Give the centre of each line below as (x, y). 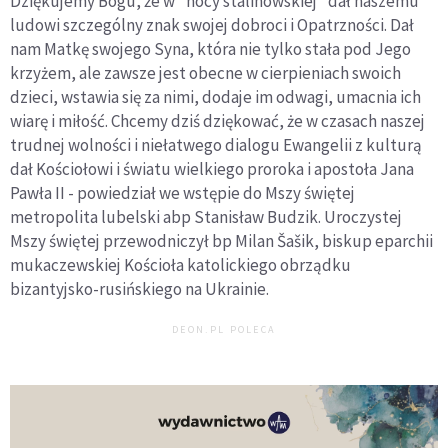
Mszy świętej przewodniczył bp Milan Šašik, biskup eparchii (221, 240)
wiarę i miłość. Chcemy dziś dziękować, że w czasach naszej (217, 120)
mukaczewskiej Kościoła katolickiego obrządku (180, 264)
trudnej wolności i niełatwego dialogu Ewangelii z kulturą (216, 144)
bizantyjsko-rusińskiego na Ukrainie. (139, 288)
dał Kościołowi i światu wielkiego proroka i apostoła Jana (212, 168)
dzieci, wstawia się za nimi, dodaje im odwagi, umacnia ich (215, 96)
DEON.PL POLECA (224, 329)
